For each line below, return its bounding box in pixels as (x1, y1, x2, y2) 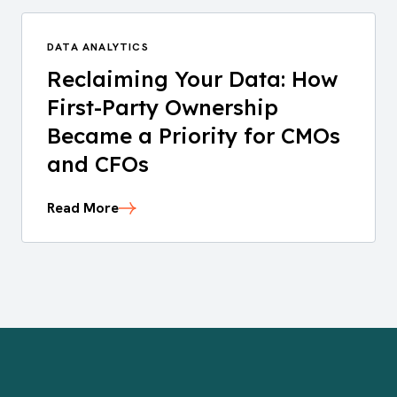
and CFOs (47, 151, 149, 177)
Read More (47, 198, 119, 217)
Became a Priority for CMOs (47, 122, 340, 149)
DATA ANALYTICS (47, 40, 149, 54)
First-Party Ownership (47, 94, 278, 121)
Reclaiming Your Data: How (47, 66, 338, 92)
